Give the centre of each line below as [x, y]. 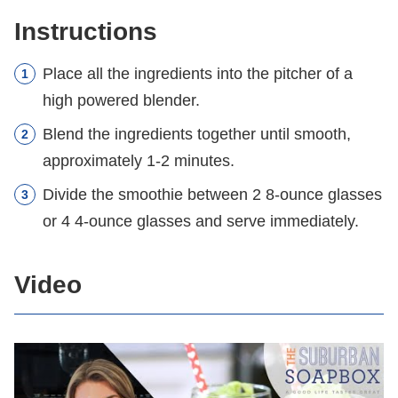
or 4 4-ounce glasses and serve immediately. [201, 221]
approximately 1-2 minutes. [139, 160]
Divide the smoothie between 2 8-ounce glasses [212, 194]
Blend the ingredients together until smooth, [197, 134]
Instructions [89, 31]
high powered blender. [121, 100]
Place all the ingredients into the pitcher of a [198, 73]
